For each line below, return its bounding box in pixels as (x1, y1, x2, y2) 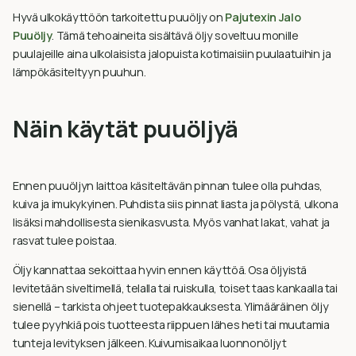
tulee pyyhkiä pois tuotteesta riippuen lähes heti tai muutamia (13, 316, 330, 332)
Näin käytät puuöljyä (13, 112, 238, 145)
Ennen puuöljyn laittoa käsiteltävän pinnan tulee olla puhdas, (13, 177, 323, 193)
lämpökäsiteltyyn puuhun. (13, 64, 146, 79)
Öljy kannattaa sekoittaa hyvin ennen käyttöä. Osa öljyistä (13, 261, 308, 277)
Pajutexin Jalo (225, 9, 301, 25)
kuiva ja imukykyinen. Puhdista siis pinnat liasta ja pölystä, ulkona (13, 195, 339, 211)
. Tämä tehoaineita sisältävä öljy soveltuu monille (52, 27, 299, 43)
